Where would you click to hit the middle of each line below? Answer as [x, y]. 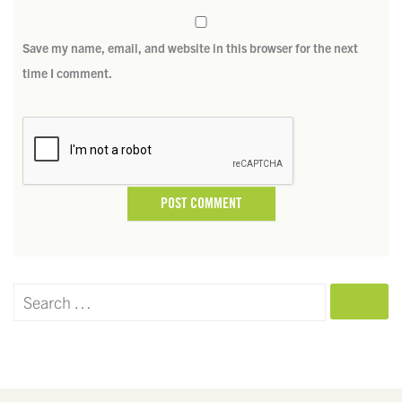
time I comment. [67, 73]
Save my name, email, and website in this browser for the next [190, 48]
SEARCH [359, 301]
